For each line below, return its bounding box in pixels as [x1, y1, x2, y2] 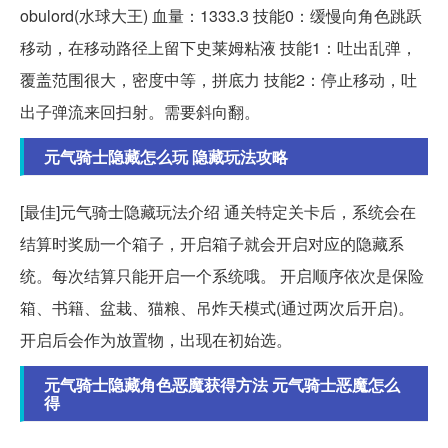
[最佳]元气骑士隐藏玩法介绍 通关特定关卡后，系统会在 [20, 200, 416, 224]
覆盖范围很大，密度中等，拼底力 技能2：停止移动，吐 [20, 68, 417, 92]
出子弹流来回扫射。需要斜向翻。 [20, 100, 260, 124]
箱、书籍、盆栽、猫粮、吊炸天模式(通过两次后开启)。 [20, 296, 414, 320]
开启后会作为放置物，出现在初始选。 [20, 328, 292, 352]
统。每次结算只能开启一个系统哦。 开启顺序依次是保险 [20, 264, 424, 288]
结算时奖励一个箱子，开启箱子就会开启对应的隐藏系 [20, 232, 404, 256]
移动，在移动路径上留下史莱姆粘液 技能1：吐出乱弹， [20, 36, 417, 60]
